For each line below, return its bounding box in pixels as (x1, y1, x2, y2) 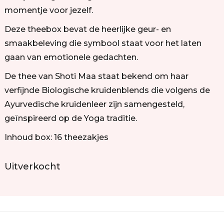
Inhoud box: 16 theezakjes (4, 132, 108, 142)
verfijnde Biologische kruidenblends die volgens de (4, 85, 210, 95)
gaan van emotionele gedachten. (4, 52, 138, 62)
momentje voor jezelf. (4, 5, 93, 15)
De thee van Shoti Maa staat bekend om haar (4, 71, 188, 81)
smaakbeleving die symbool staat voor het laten (4, 38, 201, 48)
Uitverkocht (4, 161, 60, 172)
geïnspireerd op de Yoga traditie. (4, 113, 137, 123)
